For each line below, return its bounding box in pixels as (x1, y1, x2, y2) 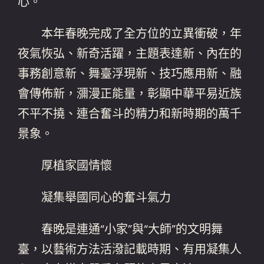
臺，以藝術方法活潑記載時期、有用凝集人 (18, 241, 242, 257)
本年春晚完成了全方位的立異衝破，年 (18, 25, 242, 41)
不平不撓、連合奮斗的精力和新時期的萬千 (18, 105, 242, 121)
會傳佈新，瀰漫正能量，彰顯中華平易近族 (18, 85, 242, 101)
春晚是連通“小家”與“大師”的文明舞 (18, 221, 223, 237)
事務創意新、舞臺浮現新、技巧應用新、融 (18, 65, 242, 81)
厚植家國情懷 (18, 157, 113, 173)
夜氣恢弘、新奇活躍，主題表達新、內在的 (18, 45, 242, 61)
